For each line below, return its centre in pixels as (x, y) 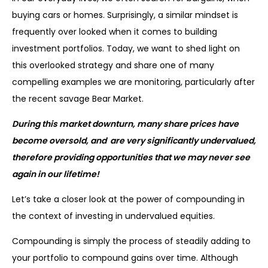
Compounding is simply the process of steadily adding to (131, 241)
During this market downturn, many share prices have (125, 124)
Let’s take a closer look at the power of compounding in (128, 200)
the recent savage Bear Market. (78, 99)
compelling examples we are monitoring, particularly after (133, 82)
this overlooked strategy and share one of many (113, 66)
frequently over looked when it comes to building (115, 32)
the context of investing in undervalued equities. (113, 216)
